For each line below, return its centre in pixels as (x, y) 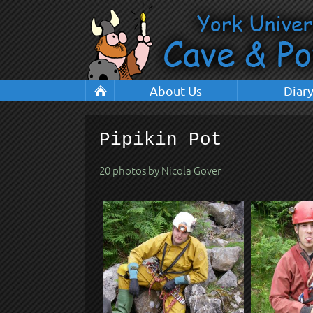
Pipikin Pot (161, 140)
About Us (176, 90)
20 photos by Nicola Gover (160, 170)
